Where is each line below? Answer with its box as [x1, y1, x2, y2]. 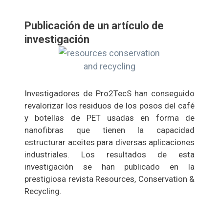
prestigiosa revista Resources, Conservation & [24, 174, 195, 184]
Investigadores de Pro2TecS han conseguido [24, 88, 195, 99]
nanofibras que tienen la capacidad [24, 125, 195, 135]
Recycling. [24, 186, 62, 197]
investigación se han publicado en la [24, 162, 195, 172]
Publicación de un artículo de [24, 20, 164, 32]
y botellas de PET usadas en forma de [24, 113, 195, 123]
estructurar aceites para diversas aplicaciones [24, 137, 195, 148]
